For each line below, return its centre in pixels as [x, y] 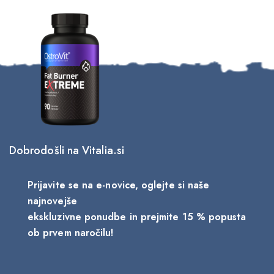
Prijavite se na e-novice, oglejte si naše [119, 185]
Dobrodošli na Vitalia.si [67, 151]
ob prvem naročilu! [71, 233]
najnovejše [54, 201]
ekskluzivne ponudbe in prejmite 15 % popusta [137, 217]
